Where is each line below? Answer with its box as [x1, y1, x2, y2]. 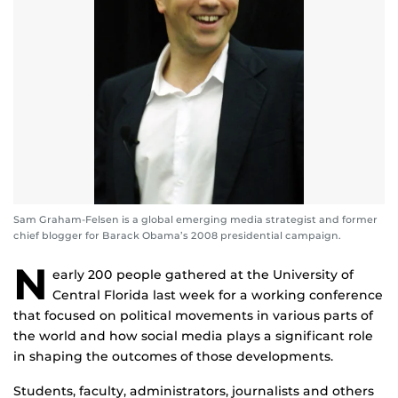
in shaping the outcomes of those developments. [13, 348, 333, 365]
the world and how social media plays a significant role [13, 328, 373, 345]
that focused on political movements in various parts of [13, 307, 373, 324]
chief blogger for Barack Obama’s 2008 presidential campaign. [13, 229, 341, 243]
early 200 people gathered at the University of [52, 267, 354, 283]
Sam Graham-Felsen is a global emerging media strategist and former [13, 213, 378, 227]
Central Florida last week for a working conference [52, 287, 383, 304]
